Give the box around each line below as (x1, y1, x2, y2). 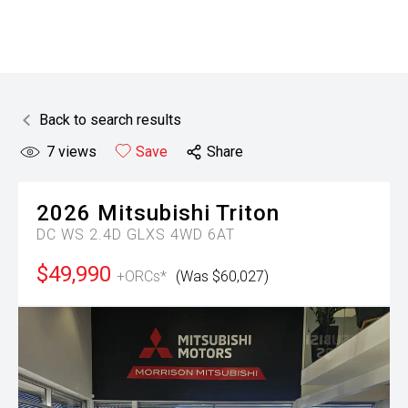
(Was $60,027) (176, 268, 269, 285)
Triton (216, 200, 280, 226)
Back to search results (39, 111, 181, 128)
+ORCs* (117, 268, 167, 285)
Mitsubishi (97, 200, 210, 226)
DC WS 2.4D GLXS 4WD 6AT (36, 226, 235, 243)
